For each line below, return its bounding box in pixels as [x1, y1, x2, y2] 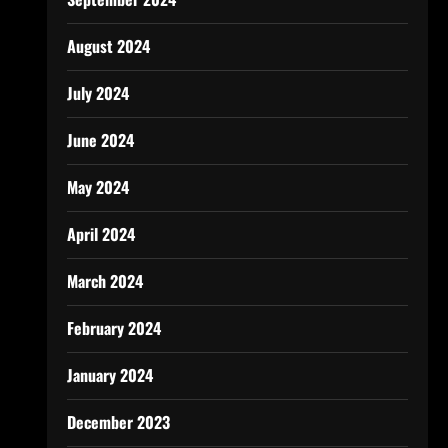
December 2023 [66, 410, 170, 434]
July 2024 [66, 81, 129, 105]
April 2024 [66, 222, 135, 246]
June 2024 [66, 128, 134, 152]
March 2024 [66, 269, 143, 293]
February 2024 [66, 316, 161, 340]
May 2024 [66, 175, 129, 199]
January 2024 [66, 363, 153, 387]
